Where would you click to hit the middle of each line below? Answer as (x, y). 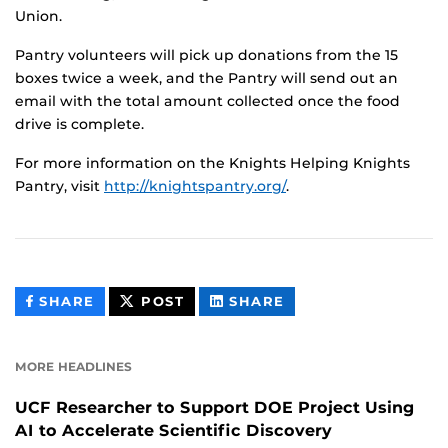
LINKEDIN (323, 345)
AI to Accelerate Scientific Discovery (173, 430)
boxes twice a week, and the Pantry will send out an (206, 77)
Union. (38, 15)
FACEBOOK (138, 345)
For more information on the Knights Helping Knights (212, 162)
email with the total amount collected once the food (207, 100)
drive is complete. (79, 123)
